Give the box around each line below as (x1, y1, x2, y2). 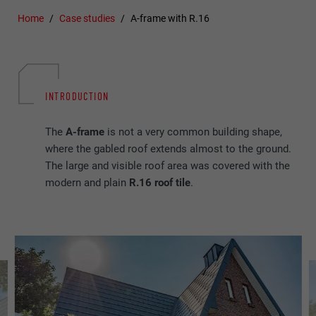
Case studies (59, 13, 116, 25)
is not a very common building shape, (104, 126, 283, 139)
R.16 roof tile (129, 176, 191, 190)
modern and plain (45, 176, 130, 190)
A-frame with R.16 (130, 13, 209, 25)
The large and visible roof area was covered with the (45, 159, 291, 173)
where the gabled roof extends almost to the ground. (45, 142, 292, 156)
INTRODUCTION (45, 90, 109, 103)
